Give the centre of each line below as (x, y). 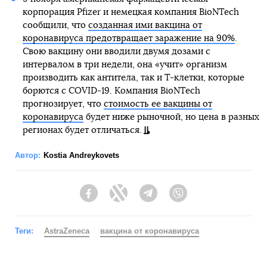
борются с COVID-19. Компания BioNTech (111, 91)
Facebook (117, 199)
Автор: (28, 155)
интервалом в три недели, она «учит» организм (125, 65)
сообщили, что (55, 25)
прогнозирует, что (63, 104)
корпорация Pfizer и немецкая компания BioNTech (131, 12)
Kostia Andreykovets (81, 155)
